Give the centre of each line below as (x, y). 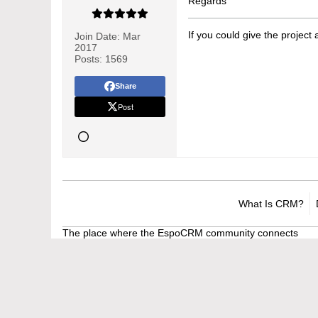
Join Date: (97, 36)
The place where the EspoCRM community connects (180, 233)
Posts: (88, 59)
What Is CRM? (271, 204)
